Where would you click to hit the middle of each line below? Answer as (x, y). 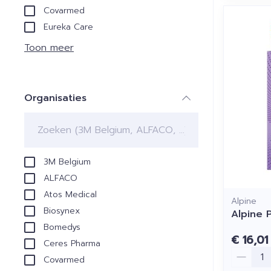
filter (67, 109)
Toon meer (49, 47)
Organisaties (55, 98)
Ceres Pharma (72, 243)
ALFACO (60, 178)
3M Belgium (67, 162)
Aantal (246, 253)
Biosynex (62, 211)
